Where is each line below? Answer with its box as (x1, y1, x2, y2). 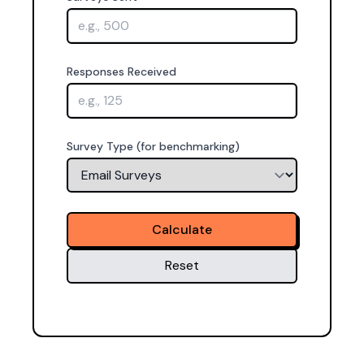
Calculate (152, 221, 212, 238)
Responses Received (67, 64, 176, 79)
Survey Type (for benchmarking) (67, 139, 240, 154)
